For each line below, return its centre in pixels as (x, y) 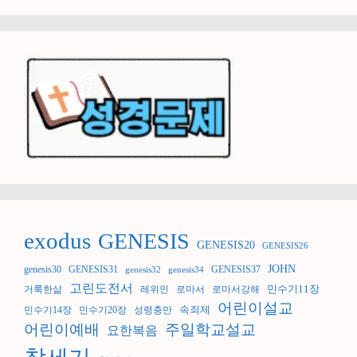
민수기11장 (293, 288)
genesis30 (43, 269)
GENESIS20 (226, 244)
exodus (57, 240)
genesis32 (143, 269)
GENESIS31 (93, 269)
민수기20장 (103, 310)
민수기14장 (48, 310)
